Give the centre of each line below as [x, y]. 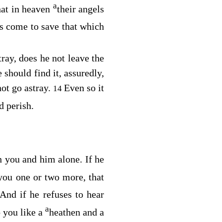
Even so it [84, 88]
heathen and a [77, 212]
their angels [81, 9]
